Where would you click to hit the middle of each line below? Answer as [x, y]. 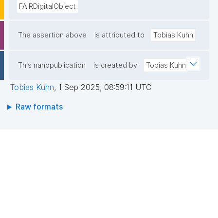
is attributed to [119, 35]
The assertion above [52, 35]
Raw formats [39, 107]
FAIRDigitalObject [47, 7]
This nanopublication [52, 65]
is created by [115, 65]
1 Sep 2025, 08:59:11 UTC [105, 87]
